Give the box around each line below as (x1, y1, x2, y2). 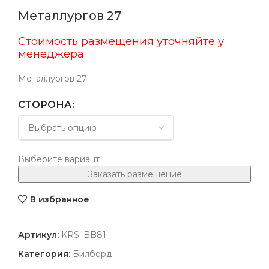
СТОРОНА (18, 99, 71, 111)
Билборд (73, 249, 112, 260)
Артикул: (18, 229, 61, 241)
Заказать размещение (87, 169, 182, 180)
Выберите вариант (18, 154, 100, 165)
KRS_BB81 (61, 229, 106, 241)
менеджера (18, 47, 84, 61)
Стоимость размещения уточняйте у (18, 34, 224, 49)
